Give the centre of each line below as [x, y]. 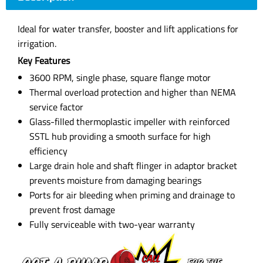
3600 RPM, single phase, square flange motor [120, 77]
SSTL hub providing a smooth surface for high [120, 136]
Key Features [44, 60]
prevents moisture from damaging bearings [115, 180]
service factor [56, 107]
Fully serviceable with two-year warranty [112, 224]
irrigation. [37, 43]
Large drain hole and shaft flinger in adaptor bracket [133, 166]
